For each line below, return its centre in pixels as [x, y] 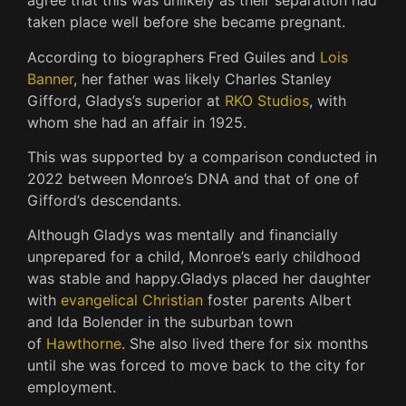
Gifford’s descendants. [104, 200]
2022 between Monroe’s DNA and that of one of [193, 178]
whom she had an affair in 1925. [137, 122]
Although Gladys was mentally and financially [183, 235]
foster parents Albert [277, 300]
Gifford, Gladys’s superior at [126, 100]
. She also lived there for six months [245, 344]
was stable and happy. [104, 279]
